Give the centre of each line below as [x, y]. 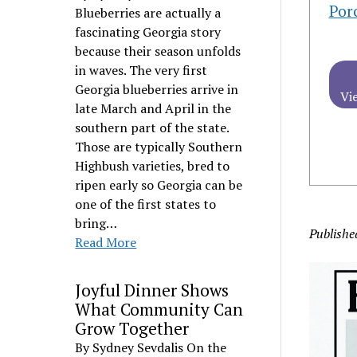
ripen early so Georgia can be [159, 185]
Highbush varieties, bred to [153, 166]
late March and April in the [153, 108]
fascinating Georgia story [148, 32]
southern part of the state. [152, 127]
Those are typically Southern [159, 147]
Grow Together [132, 328]
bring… [96, 223]
